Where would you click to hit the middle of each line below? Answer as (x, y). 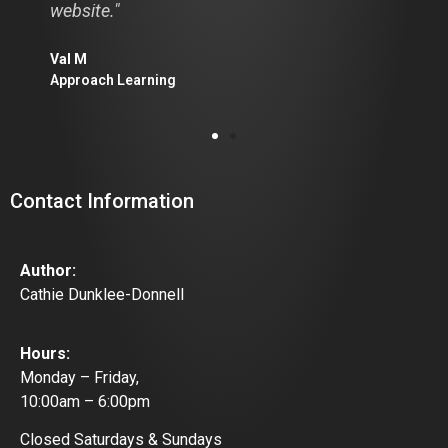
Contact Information (102, 201)
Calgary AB (123, 53)
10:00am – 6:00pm (85, 401)
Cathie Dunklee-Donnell (102, 295)
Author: (48, 271)
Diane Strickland (142, 32)
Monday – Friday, (79, 377)
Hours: (45, 353)
